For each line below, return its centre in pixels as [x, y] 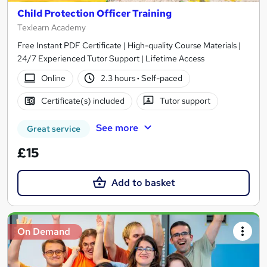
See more [117, 128]
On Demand [44, 231]
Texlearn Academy [52, 27]
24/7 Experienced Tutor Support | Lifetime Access [111, 58]
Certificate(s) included [83, 101]
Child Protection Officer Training [94, 13]
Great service [54, 128]
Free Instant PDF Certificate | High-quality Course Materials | [129, 45]
